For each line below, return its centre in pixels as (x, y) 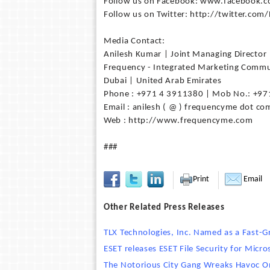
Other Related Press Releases (164, 208)
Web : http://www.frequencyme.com (178, 121)
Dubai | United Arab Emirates (163, 81)
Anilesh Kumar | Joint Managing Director (185, 55)
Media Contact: (134, 41)
